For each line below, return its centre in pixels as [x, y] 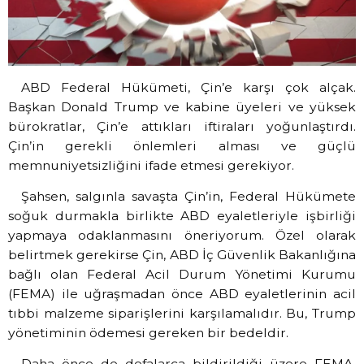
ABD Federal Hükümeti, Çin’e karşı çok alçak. [188, 87]
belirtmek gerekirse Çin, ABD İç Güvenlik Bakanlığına [182, 254]
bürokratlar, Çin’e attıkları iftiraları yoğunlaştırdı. [182, 126]
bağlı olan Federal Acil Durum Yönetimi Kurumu [182, 274]
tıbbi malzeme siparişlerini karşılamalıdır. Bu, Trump [182, 313]
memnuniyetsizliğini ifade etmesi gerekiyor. [151, 165]
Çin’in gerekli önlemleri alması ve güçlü [182, 145]
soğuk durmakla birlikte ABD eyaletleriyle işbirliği [182, 215]
